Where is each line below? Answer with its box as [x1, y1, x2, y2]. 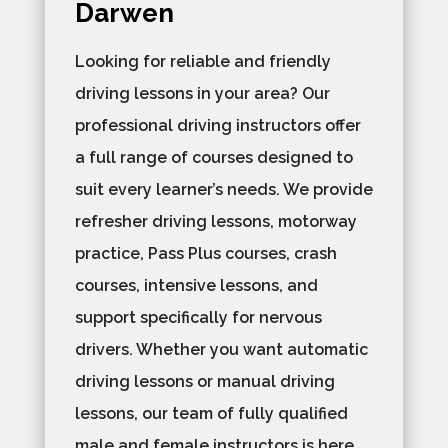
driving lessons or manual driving [74, 372, 335, 391]
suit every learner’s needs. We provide [74, 180, 373, 199]
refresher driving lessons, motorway [74, 212, 357, 231]
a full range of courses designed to [74, 148, 353, 167]
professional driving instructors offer [74, 116, 361, 135]
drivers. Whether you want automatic [74, 340, 368, 359]
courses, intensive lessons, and [74, 276, 318, 295]
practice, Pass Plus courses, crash [74, 244, 337, 263]
